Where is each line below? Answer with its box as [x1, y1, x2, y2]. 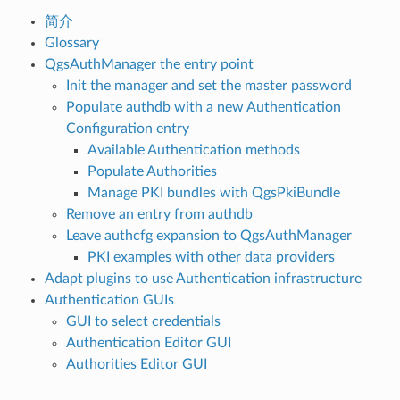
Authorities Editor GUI [65, 356, 207, 371]
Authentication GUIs [44, 292, 174, 307]
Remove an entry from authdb [65, 206, 253, 221]
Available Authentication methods [87, 142, 300, 157]
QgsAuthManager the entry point [44, 56, 254, 71]
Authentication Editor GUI [65, 335, 231, 350]
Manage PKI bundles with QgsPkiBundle [87, 185, 340, 200]
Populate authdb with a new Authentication [65, 99, 341, 114]
